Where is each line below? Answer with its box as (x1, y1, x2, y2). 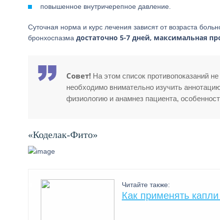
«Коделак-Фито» (28, 129, 98, 140)
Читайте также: (122, 181, 170, 189)
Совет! (66, 71, 91, 81)
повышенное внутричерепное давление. (40, 2, 171, 10)
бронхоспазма (28, 34, 76, 42)
